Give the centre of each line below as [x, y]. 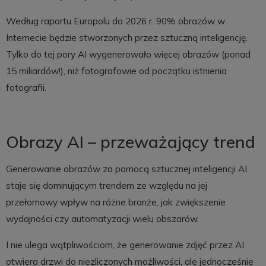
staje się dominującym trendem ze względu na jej [106, 186]
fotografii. [26, 88]
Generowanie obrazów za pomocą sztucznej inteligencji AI [126, 169]
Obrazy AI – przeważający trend [130, 141]
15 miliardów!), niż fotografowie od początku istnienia [116, 71]
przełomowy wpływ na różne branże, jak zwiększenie [115, 202]
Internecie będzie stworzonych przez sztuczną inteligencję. [126, 38]
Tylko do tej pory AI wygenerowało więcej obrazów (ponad [128, 55]
